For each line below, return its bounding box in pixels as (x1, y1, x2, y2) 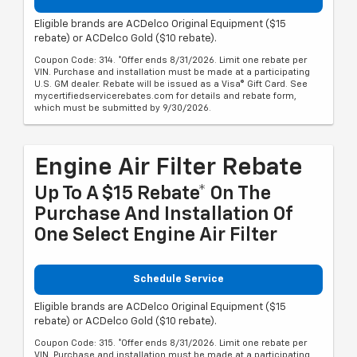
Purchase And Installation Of (34, 205, 292, 225)
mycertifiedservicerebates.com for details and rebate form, (34, 92, 296, 101)
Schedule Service (133, 274, 224, 285)
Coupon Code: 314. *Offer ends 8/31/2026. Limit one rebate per (34, 56, 307, 65)
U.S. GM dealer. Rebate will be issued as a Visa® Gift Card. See (34, 80, 308, 89)
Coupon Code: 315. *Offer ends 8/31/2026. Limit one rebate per (34, 338, 307, 347)
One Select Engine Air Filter (34, 226, 277, 245)
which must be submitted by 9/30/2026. (34, 104, 211, 113)
